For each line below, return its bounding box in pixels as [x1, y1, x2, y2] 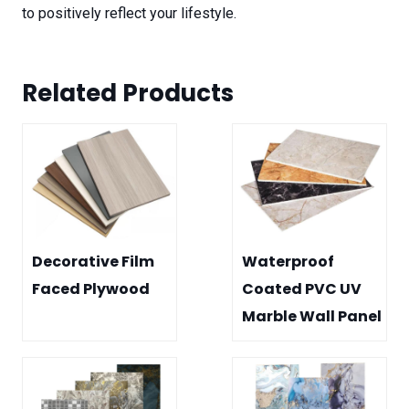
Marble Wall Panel [242, 306, 382, 328]
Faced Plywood [32, 278, 150, 300]
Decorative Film [32, 251, 154, 273]
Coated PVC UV [242, 278, 362, 300]
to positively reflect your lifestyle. [22, 5, 236, 23]
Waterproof [242, 251, 334, 273]
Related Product [22, 77, 221, 110]
